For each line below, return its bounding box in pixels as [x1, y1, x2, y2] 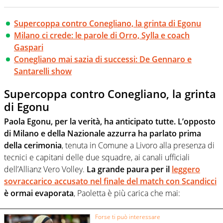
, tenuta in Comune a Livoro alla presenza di [62, 140, 215, 151]
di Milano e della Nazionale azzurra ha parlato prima [4, 128, 201, 139]
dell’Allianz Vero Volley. [4, 164, 85, 175]
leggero [172, 164, 200, 175]
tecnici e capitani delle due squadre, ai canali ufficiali [4, 152, 190, 163]
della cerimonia [4, 140, 62, 151]
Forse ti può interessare [95, 213, 160, 222]
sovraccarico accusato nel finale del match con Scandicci [4, 176, 217, 187]
